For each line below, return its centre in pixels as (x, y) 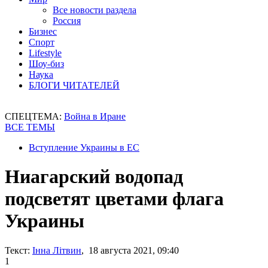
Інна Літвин (57, 250)
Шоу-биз (46, 64)
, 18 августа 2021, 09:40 (130, 250)
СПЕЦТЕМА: (34, 116)
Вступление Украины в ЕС (84, 147)
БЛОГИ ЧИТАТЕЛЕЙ (74, 85)
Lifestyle (45, 53)
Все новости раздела (95, 10)
